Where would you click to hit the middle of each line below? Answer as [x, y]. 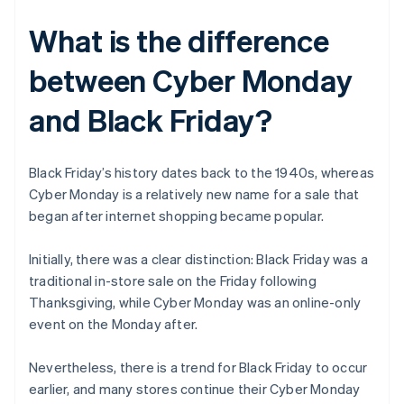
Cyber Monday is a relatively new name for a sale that [194, 194]
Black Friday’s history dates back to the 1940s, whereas [202, 173]
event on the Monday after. [114, 324]
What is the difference [179, 41]
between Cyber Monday [191, 80]
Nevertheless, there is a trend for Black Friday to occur [198, 367]
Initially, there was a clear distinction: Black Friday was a [199, 259]
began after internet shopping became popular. [177, 216]
